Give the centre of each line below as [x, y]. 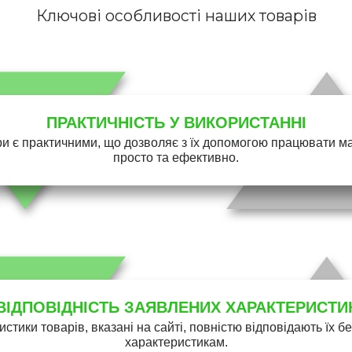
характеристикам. [176, 343]
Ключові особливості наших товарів [176, 16]
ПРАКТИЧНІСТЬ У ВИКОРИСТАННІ [176, 123]
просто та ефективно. [176, 158]
